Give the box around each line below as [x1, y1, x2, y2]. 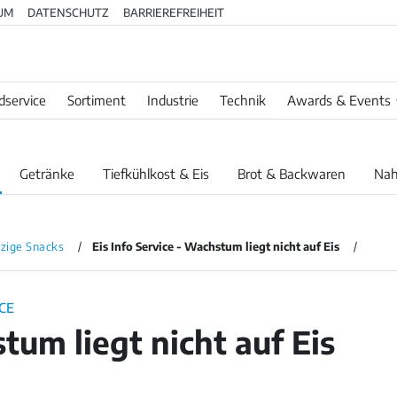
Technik [220, 92, 266, 109]
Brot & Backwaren [237, 166, 346, 183]
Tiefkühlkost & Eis [103, 166, 209, 183]
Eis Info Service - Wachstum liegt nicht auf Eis [92, 239, 340, 254]
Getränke [19, 166, 74, 183]
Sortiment [67, 92, 126, 109]
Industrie [147, 92, 198, 109]
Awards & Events [287, 92, 391, 109]
